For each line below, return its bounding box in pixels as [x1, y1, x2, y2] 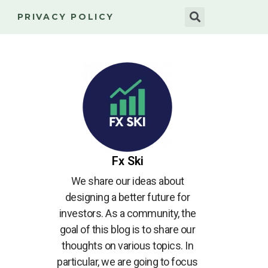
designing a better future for [65, 191, 190, 203]
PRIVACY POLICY [17, 11, 115, 22]
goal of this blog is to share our [59, 223, 196, 236]
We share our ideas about [71, 175, 184, 187]
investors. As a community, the [59, 207, 196, 220]
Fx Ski [111, 154, 144, 168]
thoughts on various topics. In [62, 239, 194, 252]
